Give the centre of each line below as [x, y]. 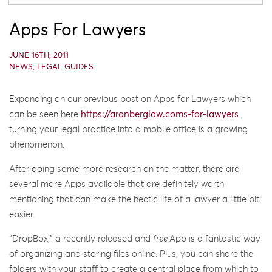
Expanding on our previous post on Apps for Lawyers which [130, 99]
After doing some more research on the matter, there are [124, 169]
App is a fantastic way [215, 239]
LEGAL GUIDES [65, 67]
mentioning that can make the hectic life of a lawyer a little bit [134, 199]
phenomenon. [37, 144]
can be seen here [45, 114]
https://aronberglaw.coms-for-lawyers [160, 114]
